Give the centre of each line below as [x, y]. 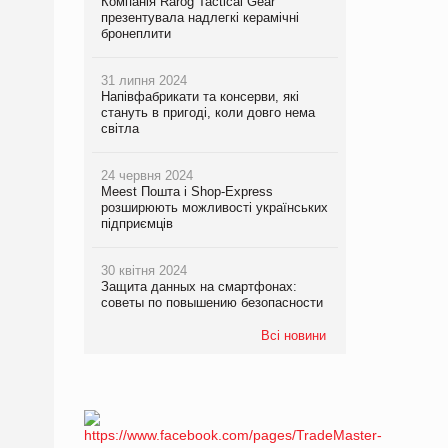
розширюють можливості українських [214, 207]
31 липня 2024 [143, 80]
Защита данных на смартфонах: [198, 286]
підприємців [136, 223]
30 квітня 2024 [143, 270]
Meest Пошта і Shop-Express [186, 191]
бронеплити [135, 33]
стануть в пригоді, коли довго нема [207, 112]
